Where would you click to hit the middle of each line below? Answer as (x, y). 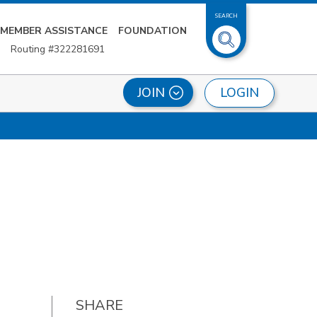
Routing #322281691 (58, 49)
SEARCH (226, 16)
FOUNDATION (152, 31)
